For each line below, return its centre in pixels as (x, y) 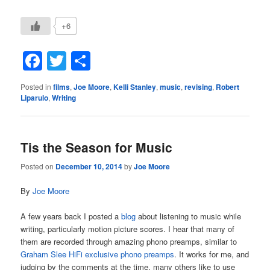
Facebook (85, 61)
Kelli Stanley (135, 86)
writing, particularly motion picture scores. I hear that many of (128, 228)
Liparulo (35, 97)
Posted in (36, 86)
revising (199, 86)
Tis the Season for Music (97, 147)
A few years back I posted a (71, 216)
